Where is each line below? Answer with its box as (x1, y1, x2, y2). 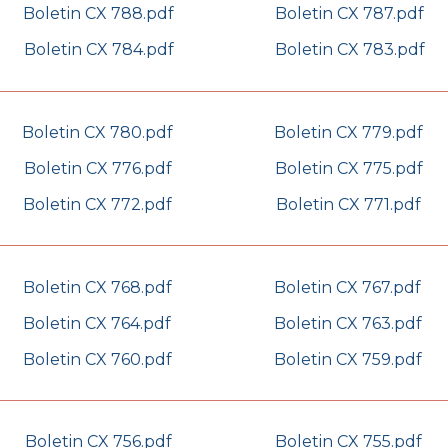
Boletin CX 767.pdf (274, 277, 421, 297)
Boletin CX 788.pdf (23, 4, 174, 24)
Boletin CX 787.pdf (275, 4, 424, 24)
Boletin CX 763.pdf (273, 313, 422, 333)
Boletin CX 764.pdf (23, 313, 171, 333)
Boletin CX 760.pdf (22, 349, 172, 369)
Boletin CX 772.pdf (23, 194, 172, 214)
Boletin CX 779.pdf (274, 122, 423, 142)
